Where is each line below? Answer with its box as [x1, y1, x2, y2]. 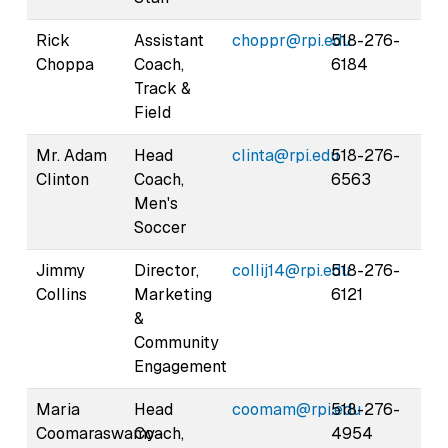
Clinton [36, 168, 89, 190]
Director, [134, 259, 199, 281]
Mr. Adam [36, 144, 107, 166]
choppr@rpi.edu [232, 29, 351, 51]
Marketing [134, 283, 212, 305]
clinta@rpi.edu [232, 144, 339, 166]
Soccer [134, 216, 187, 238]
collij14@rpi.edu [232, 259, 350, 281]
